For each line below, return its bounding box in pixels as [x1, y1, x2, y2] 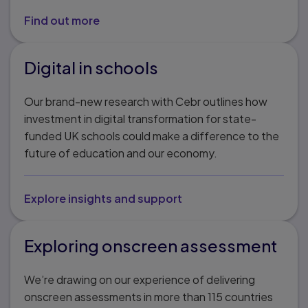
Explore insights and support [24, 190, 182, 206]
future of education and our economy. [24, 145, 217, 160]
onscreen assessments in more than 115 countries [24, 289, 273, 304]
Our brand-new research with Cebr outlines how [24, 93, 267, 109]
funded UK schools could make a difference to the [24, 128, 279, 143]
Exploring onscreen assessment [24, 234, 277, 256]
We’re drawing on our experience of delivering [24, 272, 255, 287]
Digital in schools [24, 56, 158, 78]
